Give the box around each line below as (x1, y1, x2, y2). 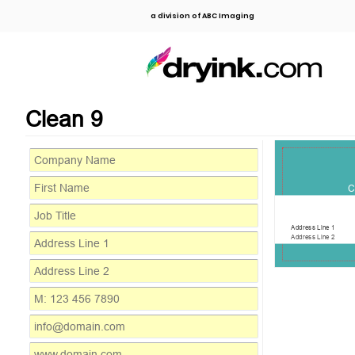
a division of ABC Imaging (151, 11, 254, 21)
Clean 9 (25, 106, 103, 132)
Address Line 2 (291, 233, 335, 242)
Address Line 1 (291, 223, 335, 232)
